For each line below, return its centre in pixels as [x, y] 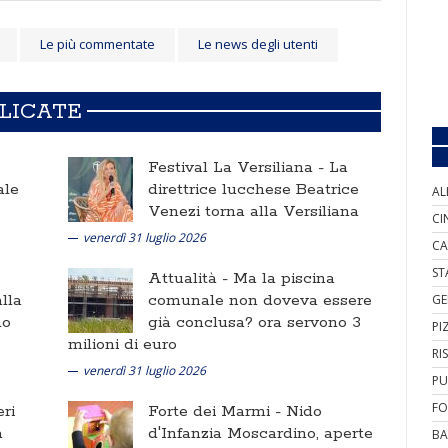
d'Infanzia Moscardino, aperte [260, 433]
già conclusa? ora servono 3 [254, 322]
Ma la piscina [284, 278]
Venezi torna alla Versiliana [253, 211]
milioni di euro [122, 344]
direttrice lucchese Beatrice [253, 189]
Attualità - [190, 278]
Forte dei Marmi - [217, 411]
